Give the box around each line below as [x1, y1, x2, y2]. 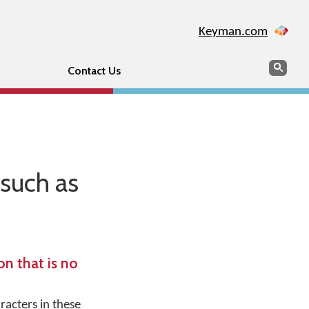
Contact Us [67, 64, 121, 77]
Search [268, 59, 300, 72]
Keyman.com [199, 26, 268, 39]
